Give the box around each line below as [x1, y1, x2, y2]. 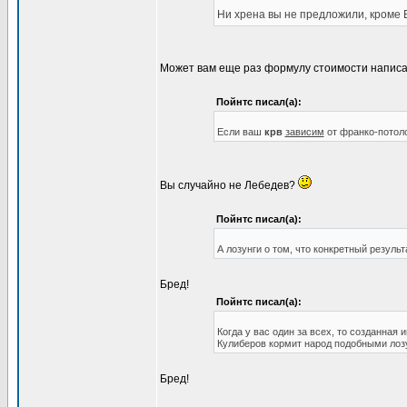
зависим [284, 126, 324, 137]
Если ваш [216, 126, 264, 137]
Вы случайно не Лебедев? [160, 179, 298, 192]
